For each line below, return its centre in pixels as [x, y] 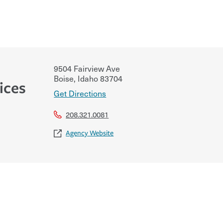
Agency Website [90, 133]
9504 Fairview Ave [87, 68]
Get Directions [80, 93]
